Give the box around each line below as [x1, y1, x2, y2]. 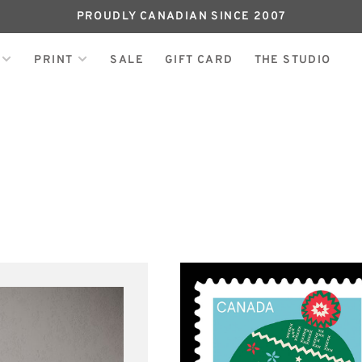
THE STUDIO [254, 53, 331, 67]
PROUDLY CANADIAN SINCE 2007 [76, 10, 286, 23]
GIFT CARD [164, 53, 234, 67]
